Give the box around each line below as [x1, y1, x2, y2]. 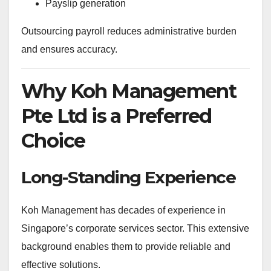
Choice [21, 128, 85, 152]
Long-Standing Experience [21, 166, 236, 188]
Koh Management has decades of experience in [21, 205, 226, 216]
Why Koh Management [21, 79, 237, 103]
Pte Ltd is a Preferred [21, 103, 212, 128]
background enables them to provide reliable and [21, 241, 230, 252]
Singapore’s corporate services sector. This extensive [21, 223, 249, 234]
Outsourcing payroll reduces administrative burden [21, 25, 237, 36]
